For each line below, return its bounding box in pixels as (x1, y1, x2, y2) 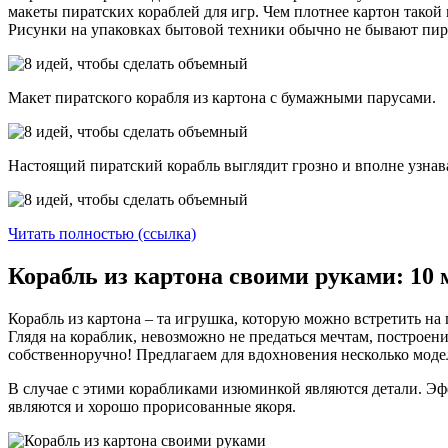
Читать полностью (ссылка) (8, 225, 196, 243)
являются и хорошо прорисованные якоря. (8, 397, 300, 415)
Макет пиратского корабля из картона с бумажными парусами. (8, 89, 436, 107)
